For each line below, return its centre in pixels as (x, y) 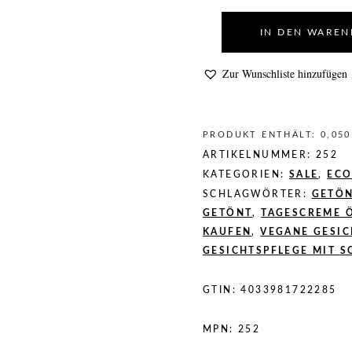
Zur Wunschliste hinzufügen (285, 73)
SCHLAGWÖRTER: (257, 194)
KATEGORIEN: (246, 174)
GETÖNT (228, 213)
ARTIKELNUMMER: (259, 155)
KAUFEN (227, 232)
